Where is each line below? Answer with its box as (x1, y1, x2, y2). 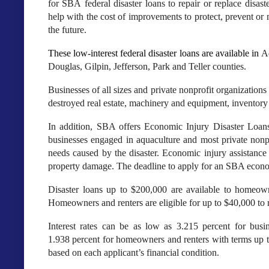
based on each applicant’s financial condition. (48, 247, 219, 258)
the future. (48, 25, 86, 35)
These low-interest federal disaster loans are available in (48, 48, 259, 59)
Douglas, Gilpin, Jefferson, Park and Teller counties (48, 61, 244, 72)
